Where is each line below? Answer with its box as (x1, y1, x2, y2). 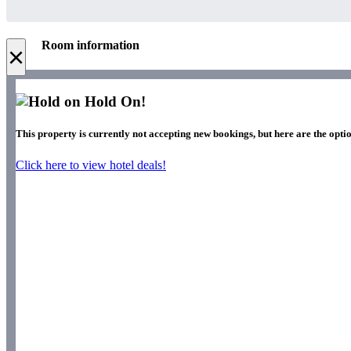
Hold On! (81, 93, 146, 110)
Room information (42, 38, 139, 52)
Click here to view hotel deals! (16, 157, 166, 172)
